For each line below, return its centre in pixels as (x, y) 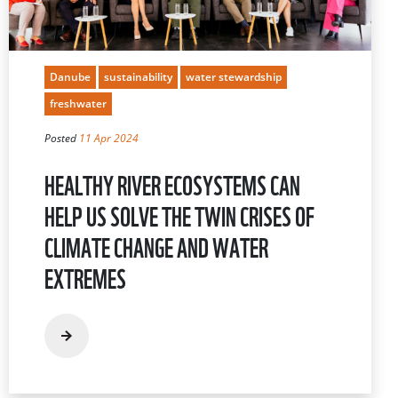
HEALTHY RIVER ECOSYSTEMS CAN (172, 183)
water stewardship (234, 76)
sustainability (138, 76)
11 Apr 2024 (109, 138)
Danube (70, 76)
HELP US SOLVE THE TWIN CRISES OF (179, 214)
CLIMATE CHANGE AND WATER (156, 245)
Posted (62, 138)
